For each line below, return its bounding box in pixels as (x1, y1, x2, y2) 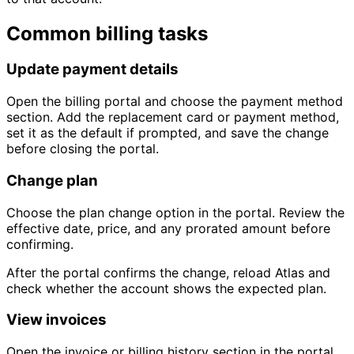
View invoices (6, 311, 107, 330)
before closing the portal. (6, 141, 159, 157)
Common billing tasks (6, 21, 208, 45)
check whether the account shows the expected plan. (6, 280, 326, 296)
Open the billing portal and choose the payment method (6, 93, 343, 110)
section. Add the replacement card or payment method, (6, 109, 339, 126)
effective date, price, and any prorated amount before (6, 220, 330, 236)
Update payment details (6, 60, 179, 79)
